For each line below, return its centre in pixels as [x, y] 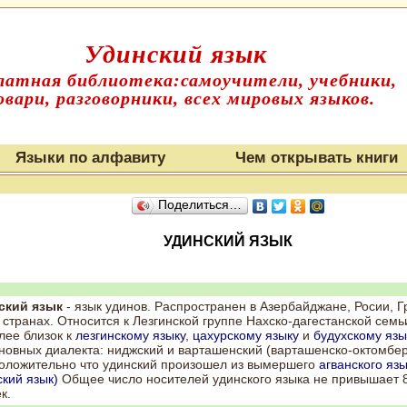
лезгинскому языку [130, 335]
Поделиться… [199, 205]
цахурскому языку [246, 335]
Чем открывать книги [317, 158]
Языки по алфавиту [90, 158]
